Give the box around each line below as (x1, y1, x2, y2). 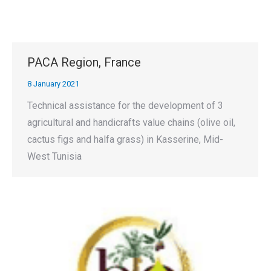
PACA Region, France (27, 54, 141, 70)
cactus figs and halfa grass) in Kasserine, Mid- (27, 133, 223, 145)
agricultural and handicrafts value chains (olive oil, (27, 116, 235, 128)
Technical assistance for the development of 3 (27, 99, 223, 111)
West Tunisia (27, 150, 82, 162)
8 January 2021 (27, 79, 79, 88)
